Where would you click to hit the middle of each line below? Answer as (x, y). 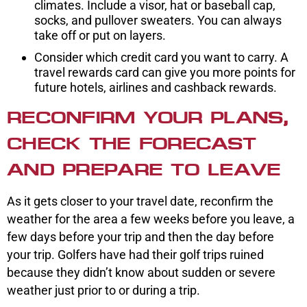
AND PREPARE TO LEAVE (144, 169)
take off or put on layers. (100, 35)
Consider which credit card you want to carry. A (161, 57)
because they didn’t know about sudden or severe (141, 272)
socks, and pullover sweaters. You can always (158, 20)
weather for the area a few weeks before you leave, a (151, 219)
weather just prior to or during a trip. (105, 290)
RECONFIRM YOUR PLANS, (147, 117)
